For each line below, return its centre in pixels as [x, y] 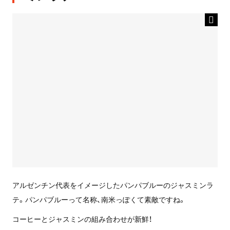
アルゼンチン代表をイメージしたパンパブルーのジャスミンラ [113, 185]
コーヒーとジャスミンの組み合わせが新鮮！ [82, 219]
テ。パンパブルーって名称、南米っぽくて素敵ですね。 [99, 199]
